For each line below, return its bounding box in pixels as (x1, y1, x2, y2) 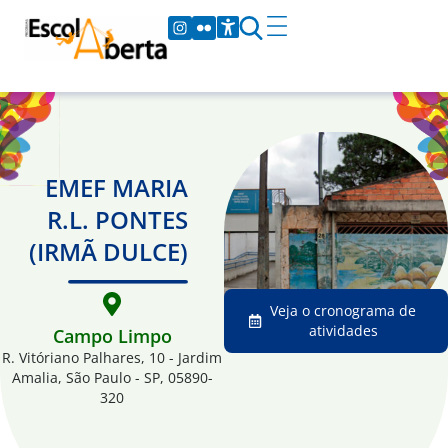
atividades (308, 321, 378, 340)
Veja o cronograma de (270, 301, 416, 320)
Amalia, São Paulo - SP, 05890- (11, 368, 213, 387)
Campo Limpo (52, 324, 172, 348)
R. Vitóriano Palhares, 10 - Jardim (2, 348, 222, 367)
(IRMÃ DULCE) (29, 235, 188, 268)
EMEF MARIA (45, 171, 188, 204)
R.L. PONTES (47, 203, 188, 236)
